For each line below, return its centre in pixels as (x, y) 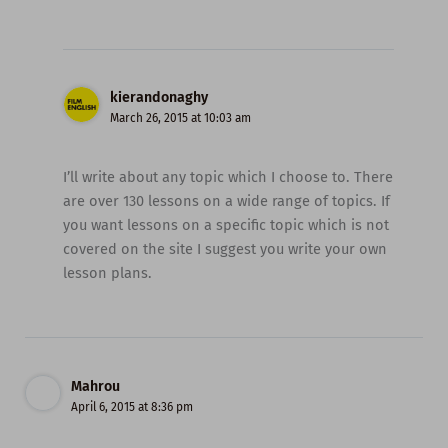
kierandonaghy (158, 98)
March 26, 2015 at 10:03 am (180, 118)
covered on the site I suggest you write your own (225, 248)
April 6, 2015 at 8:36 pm (131, 406)
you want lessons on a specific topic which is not (226, 224)
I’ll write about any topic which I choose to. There (228, 176)
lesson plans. (108, 272)
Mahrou (95, 386)
